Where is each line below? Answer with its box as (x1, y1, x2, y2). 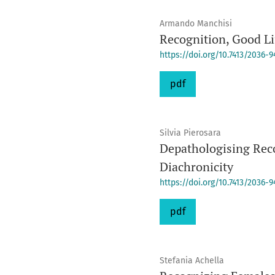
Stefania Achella (159, 255, 224, 266)
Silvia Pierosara (159, 128, 221, 138)
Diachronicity (159, 158, 233, 175)
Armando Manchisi (159, 18, 232, 29)
